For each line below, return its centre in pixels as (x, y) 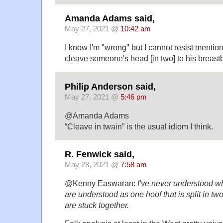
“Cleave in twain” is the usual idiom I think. (139, 126)
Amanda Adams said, (110, 19)
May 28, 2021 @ (93, 165)
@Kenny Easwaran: (101, 183)
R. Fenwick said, (100, 154)
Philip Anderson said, (110, 86)
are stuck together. (97, 205)
